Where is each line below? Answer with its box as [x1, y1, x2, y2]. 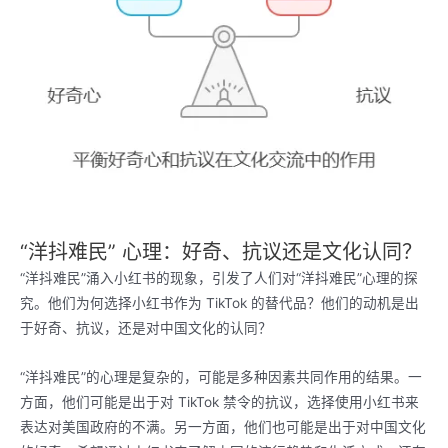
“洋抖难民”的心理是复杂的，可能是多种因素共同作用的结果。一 [20, 368, 422, 385]
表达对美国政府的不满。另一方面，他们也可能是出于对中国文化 [20, 418, 426, 435]
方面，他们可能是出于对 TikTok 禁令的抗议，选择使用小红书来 [20, 393, 419, 410]
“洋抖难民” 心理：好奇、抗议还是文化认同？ [20, 239, 422, 264]
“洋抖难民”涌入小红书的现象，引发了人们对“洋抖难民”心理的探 [20, 269, 418, 286]
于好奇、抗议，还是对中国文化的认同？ [20, 319, 272, 336]
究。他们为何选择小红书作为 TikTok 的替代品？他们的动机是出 [20, 294, 419, 311]
